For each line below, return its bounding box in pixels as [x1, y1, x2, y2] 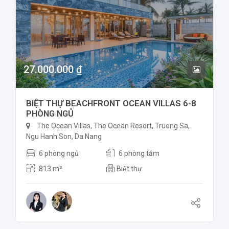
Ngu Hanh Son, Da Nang [26, 132, 102, 141]
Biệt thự [117, 164, 143, 173]
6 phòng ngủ [39, 149, 79, 157]
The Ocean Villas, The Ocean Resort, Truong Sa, [35, 122, 190, 130]
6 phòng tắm [118, 149, 159, 157]
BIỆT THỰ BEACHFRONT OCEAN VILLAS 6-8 [26, 98, 196, 109]
